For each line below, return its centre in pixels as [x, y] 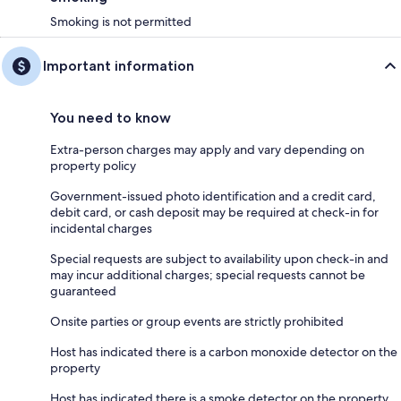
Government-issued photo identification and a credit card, [213, 196]
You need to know [111, 118]
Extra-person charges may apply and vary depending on [207, 149]
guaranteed [83, 291]
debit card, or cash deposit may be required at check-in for [214, 212]
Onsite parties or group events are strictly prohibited [197, 321]
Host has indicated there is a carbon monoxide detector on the [224, 352]
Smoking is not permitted [121, 21]
